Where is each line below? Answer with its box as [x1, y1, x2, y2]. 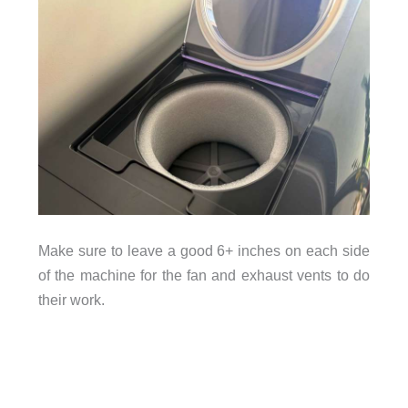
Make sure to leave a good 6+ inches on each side [37, 242, 371, 260]
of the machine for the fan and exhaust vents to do [37, 267, 371, 284]
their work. [37, 291, 105, 309]
